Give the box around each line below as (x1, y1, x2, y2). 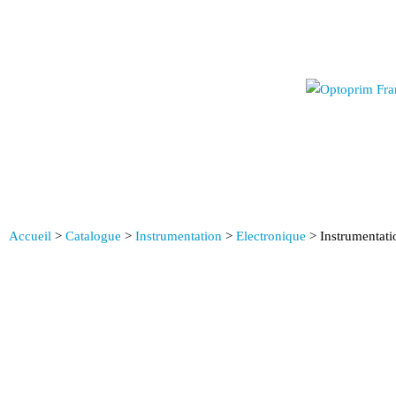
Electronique (236, 229, 306, 243)
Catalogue (65, 229, 121, 243)
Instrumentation (135, 229, 222, 243)
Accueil (9, 229, 51, 243)
